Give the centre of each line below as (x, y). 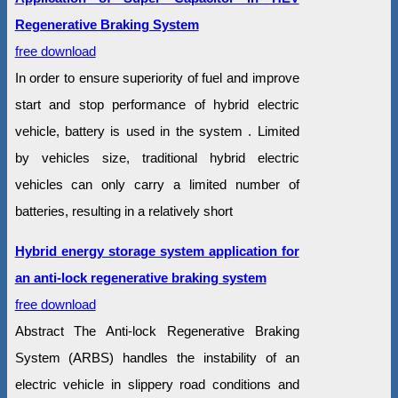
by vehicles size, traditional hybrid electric (157, 158)
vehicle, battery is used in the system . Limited (157, 131)
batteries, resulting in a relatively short (123, 211)
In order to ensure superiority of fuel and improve (157, 78)
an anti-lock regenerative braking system (140, 278)
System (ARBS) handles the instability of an (157, 358)
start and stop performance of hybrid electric (157, 105)
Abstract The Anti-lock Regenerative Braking (157, 331)
